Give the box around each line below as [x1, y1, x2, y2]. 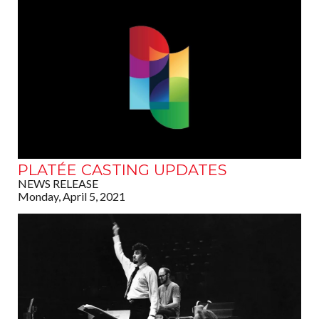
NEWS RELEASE [18, 177, 98, 191]
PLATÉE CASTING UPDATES [18, 161, 227, 179]
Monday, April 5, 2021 [18, 189, 125, 204]
